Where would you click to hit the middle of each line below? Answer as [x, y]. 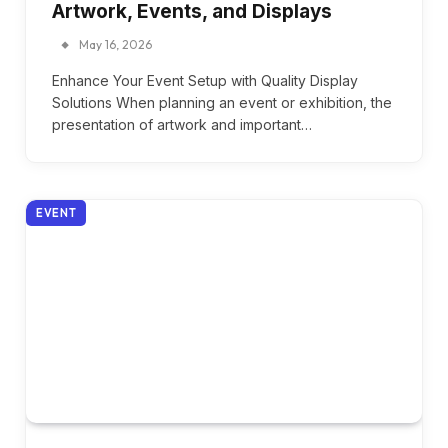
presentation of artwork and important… [182, 125]
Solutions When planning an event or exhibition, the [222, 103]
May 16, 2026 [115, 45]
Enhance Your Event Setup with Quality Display [205, 81]
